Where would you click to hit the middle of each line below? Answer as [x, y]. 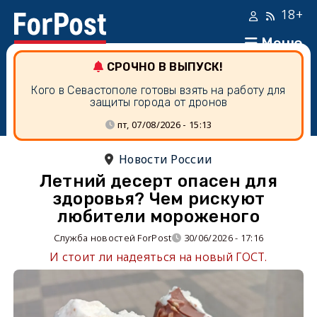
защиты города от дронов [158, 102]
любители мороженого [158, 217]
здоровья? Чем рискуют [158, 199]
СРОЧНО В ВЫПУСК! [165, 67]
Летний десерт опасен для [158, 181]
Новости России [166, 159]
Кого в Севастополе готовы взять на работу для [158, 90]
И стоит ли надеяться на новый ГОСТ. [158, 257]
